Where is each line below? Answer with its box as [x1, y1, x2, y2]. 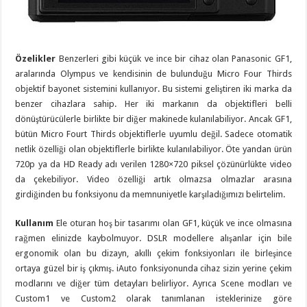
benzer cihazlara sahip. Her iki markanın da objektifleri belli [15, 98, 292, 109]
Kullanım [15, 217, 54, 228]
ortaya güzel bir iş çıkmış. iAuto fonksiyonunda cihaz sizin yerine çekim [15, 262, 292, 273]
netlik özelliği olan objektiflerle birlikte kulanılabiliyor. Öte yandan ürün [15, 143, 292, 154]
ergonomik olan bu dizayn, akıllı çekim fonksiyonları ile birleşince [15, 247, 292, 258]
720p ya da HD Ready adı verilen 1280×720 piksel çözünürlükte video [15, 158, 292, 169]
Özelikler [15, 53, 56, 64]
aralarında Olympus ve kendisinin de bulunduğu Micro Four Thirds [15, 68, 292, 79]
